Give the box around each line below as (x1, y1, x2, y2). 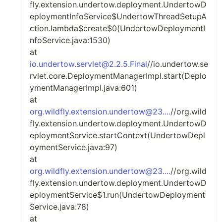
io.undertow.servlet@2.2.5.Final (30, 59, 147, 69)
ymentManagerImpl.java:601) (30, 83, 137, 93)
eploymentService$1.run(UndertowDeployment (30, 190, 205, 200)
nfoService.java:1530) (30, 35, 111, 45)
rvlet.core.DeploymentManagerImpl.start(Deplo (30, 71, 207, 81)
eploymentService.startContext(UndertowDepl (30, 130, 205, 140)
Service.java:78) (30, 202, 89, 212)
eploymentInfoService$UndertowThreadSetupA (30, 11, 207, 21)
